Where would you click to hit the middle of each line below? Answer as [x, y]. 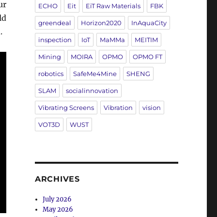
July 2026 [57, 199]
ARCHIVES [57, 179]
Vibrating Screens [66, 107]
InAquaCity [149, 23]
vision [151, 107]
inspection [55, 39]
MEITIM [146, 39]
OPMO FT [147, 56]
